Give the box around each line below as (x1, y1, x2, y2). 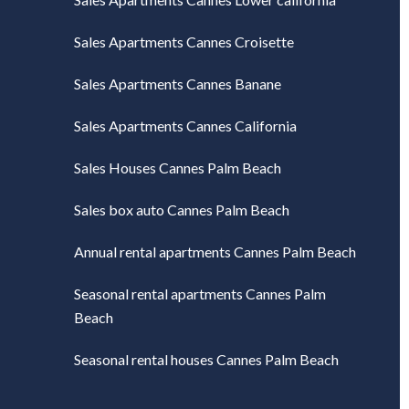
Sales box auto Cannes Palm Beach (73, 201, 289, 219)
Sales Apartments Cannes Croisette (73, 33, 294, 51)
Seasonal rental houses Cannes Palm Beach (73, 351, 339, 369)
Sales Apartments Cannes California (73, 117, 297, 135)
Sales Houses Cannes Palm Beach (73, 159, 281, 177)
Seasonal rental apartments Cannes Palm (73, 285, 326, 303)
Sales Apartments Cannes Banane (73, 75, 281, 93)
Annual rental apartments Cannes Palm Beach (73, 243, 356, 261)
